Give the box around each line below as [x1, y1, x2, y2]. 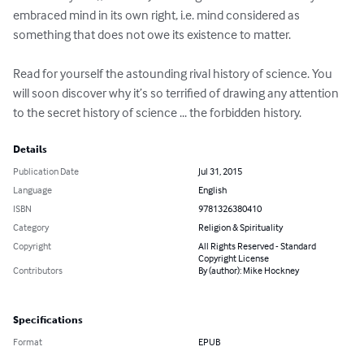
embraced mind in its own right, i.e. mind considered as [13, 6, 302, 24]
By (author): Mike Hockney [198, 264, 299, 277]
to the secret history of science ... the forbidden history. [13, 104, 301, 121]
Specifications [13, 314, 83, 327]
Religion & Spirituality [198, 221, 283, 234]
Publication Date [13, 165, 79, 178]
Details [13, 144, 47, 156]
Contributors [13, 264, 63, 277]
